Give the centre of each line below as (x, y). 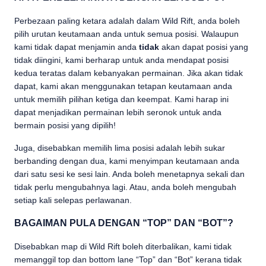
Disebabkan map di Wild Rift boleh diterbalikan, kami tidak (123, 246)
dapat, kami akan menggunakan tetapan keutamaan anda (123, 86)
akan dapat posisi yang (204, 47)
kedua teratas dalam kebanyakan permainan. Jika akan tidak (129, 73)
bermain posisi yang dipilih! (65, 125)
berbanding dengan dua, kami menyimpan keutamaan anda (127, 161)
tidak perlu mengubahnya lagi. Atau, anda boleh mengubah (125, 187)
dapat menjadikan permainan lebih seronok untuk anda (118, 112)
